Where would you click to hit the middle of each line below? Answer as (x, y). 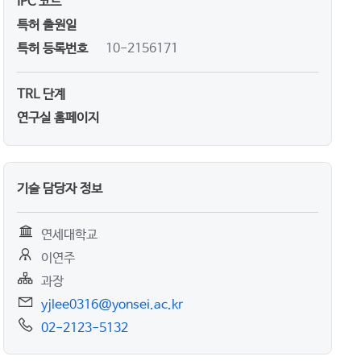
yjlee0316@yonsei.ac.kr (112, 305)
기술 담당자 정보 (60, 189)
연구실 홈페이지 (58, 118)
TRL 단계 (41, 94)
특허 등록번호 (52, 48)
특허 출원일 (47, 25)
